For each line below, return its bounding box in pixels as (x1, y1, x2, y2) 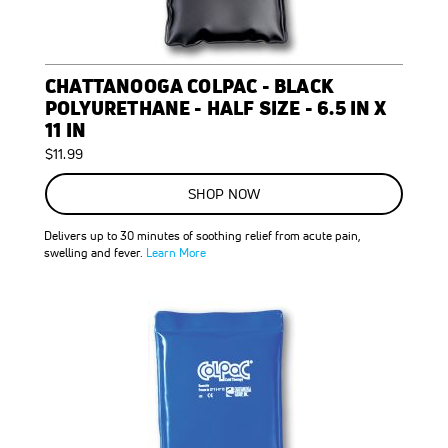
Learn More (146, 244, 206, 261)
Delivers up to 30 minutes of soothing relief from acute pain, (44, 227, 361, 244)
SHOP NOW (187, 185, 261, 203)
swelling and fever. (44, 244, 146, 261)
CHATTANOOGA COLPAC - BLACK (45, 72, 334, 99)
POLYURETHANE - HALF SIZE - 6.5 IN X (45, 94, 387, 121)
